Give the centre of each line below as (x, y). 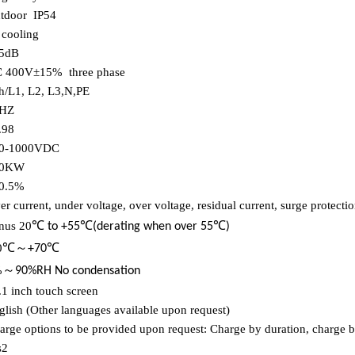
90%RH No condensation (78, 271)
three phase (97, 72)
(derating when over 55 (153, 227)
